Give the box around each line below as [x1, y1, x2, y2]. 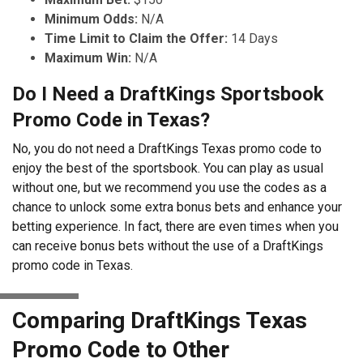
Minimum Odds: [45, 11, 141, 27]
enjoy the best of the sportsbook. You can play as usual [12, 160, 323, 176]
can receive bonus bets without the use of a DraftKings [12, 237, 323, 254]
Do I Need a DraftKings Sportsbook [12, 82, 324, 105]
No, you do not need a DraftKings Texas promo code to [12, 140, 322, 156]
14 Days [231, 30, 278, 46]
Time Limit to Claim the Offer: [45, 30, 231, 46]
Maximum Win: [45, 49, 135, 66]
